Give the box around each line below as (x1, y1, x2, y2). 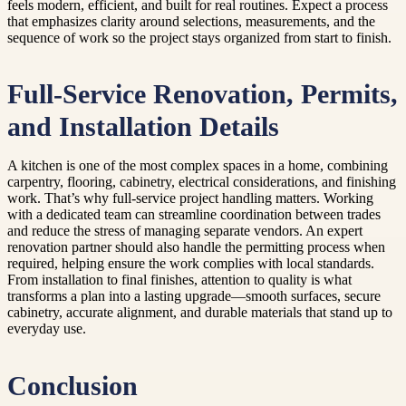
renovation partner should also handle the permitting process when (7, 239, 385, 256)
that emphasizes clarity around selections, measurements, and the (7, 14, 375, 30)
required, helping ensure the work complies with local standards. (7, 256, 374, 272)
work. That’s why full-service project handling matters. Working (7, 190, 373, 207)
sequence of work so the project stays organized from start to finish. (7, 30, 391, 46)
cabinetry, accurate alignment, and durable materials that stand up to (7, 304, 392, 321)
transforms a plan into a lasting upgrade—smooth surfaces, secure (7, 288, 381, 304)
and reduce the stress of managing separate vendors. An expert (7, 223, 362, 239)
